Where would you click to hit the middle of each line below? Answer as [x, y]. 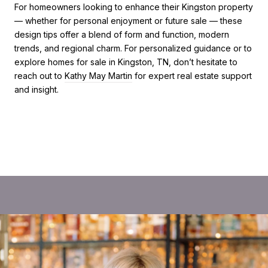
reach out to [39, 75]
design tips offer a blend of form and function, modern [122, 34]
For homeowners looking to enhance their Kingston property [134, 7]
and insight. [36, 89]
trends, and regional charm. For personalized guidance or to [133, 48]
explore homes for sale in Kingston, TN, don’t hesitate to [126, 62]
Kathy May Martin [98, 75]
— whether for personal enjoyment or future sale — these [128, 20]
